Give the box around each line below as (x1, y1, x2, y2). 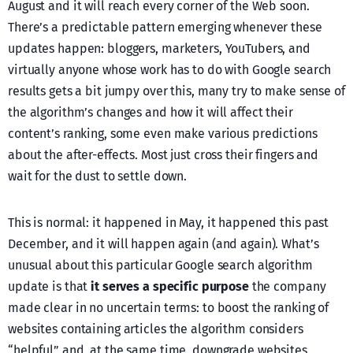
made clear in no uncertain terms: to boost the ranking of (8, 300, 329, 316)
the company (248, 279, 326, 295)
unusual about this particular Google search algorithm (8, 258, 313, 273)
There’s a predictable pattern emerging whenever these (8, 20, 322, 35)
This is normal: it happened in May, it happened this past (8, 215, 329, 231)
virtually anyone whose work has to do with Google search (8, 62, 332, 78)
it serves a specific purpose (91, 279, 249, 295)
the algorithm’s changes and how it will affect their (8, 105, 293, 121)
